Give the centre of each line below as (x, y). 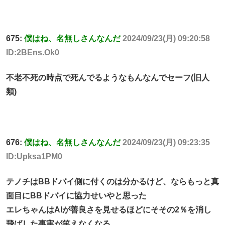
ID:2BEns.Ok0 (33, 52)
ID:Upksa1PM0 (34, 157)
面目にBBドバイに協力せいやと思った (76, 196)
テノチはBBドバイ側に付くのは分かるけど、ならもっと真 (113, 182)
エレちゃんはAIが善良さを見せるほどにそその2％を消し (109, 210)
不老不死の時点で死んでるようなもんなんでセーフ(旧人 (108, 78)
